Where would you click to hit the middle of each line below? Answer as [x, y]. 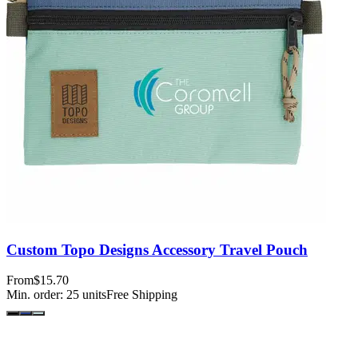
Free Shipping [142, 295]
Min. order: [36, 295]
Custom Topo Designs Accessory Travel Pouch [157, 249]
